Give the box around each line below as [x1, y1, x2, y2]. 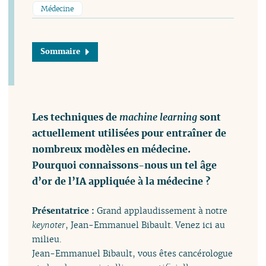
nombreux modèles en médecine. [32, 142, 191, 156]
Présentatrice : [32, 204, 97, 216]
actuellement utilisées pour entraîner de [32, 126, 227, 140]
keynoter [32, 218, 66, 230]
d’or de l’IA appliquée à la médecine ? [32, 174, 211, 188]
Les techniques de [32, 110, 120, 123]
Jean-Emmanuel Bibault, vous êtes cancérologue [32, 247, 233, 259]
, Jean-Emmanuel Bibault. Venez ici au [65, 218, 226, 230]
